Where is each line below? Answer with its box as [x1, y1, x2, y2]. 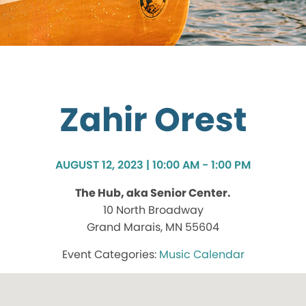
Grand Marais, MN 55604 [87, 219, 219, 236]
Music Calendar [158, 247, 245, 263]
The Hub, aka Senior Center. [75, 185, 231, 201]
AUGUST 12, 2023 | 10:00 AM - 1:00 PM [55, 157, 251, 173]
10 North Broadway [102, 202, 204, 219]
